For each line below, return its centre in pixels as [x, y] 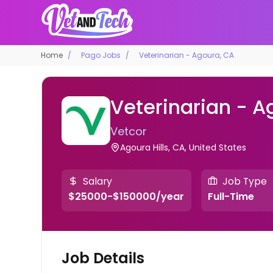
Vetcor [129, 131]
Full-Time [231, 197]
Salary [98, 181]
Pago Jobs [101, 55]
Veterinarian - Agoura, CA [187, 55]
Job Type [244, 181]
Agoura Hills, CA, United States [183, 147]
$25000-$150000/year [126, 197]
